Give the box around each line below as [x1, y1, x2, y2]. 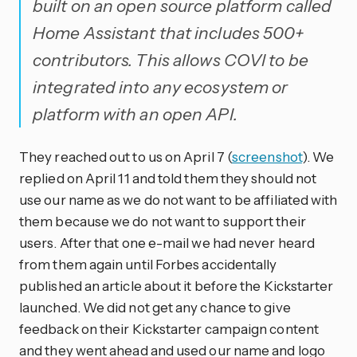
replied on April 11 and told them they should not [19, 169, 317, 186]
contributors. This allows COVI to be [33, 49, 308, 70]
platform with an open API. [33, 103, 237, 124]
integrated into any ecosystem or [33, 76, 288, 97]
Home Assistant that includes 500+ [33, 22, 304, 43]
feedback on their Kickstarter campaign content [19, 320, 319, 337]
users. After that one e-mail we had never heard [19, 233, 316, 251]
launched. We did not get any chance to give [19, 298, 291, 316]
